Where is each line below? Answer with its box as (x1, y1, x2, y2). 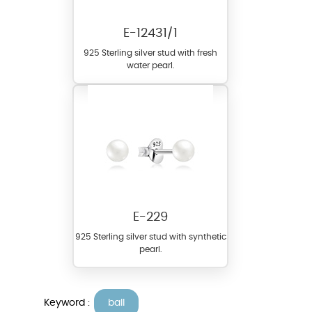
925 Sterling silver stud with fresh (84, 49, 217, 58)
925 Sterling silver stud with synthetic (75, 233, 226, 242)
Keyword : (44, 297, 93, 308)
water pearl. (126, 61, 175, 70)
